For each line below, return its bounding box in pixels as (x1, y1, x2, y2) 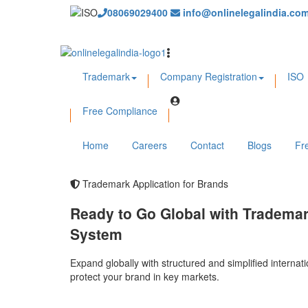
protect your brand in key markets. (70, 269, 219, 284)
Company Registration (160, 69, 257, 84)
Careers (132, 138, 167, 153)
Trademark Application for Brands (80, 177, 228, 191)
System (70, 223, 122, 244)
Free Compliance (82, 104, 157, 118)
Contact (190, 138, 224, 153)
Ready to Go (70, 202, 160, 223)
